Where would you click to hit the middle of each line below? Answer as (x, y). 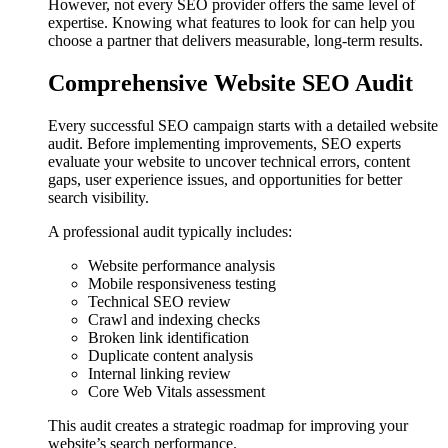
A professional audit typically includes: (170, 232)
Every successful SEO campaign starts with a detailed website (243, 126)
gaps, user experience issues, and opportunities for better (225, 180)
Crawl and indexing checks (174, 320)
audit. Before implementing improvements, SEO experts (224, 144)
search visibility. (98, 198)
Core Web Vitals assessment (176, 392)
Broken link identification (168, 338)
